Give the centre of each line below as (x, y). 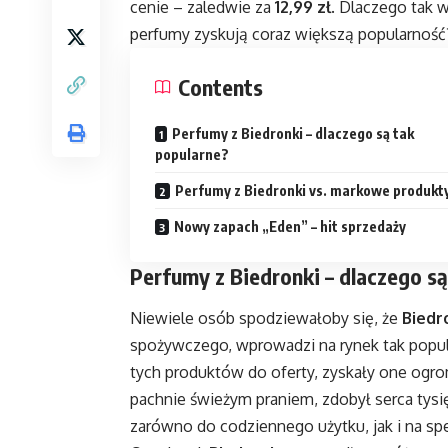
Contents (220, 87)
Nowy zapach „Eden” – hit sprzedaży (290, 227)
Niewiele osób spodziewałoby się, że (266, 317)
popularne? (192, 155)
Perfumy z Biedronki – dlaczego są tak (293, 134)
